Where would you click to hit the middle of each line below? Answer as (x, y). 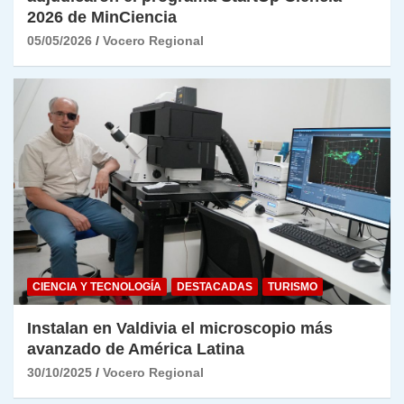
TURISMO (293, 286)
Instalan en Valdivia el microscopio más (180, 328)
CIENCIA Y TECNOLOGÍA (97, 286)
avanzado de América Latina (136, 349)
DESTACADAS (215, 286)
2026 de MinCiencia (102, 17)
